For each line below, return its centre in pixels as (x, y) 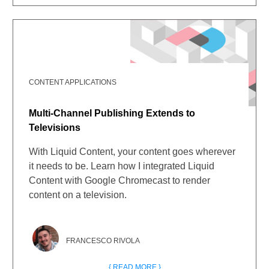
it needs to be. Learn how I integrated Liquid (122, 166)
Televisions (55, 128)
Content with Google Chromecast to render (120, 180)
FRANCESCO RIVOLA (103, 241)
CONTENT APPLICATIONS (73, 82)
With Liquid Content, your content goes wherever (132, 152)
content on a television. (78, 195)
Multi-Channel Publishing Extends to (112, 113)
